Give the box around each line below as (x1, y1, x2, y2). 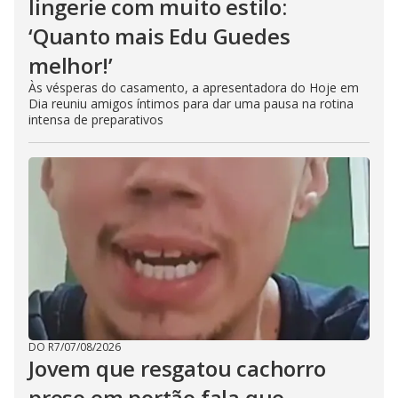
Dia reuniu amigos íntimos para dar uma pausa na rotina (28, 95, 354, 112)
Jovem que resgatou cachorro (28, 354, 326, 383)
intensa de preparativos (28, 111, 163, 128)
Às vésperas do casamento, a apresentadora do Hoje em (28, 79, 359, 96)
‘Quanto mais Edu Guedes (28, 21, 291, 51)
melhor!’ (28, 51, 113, 80)
